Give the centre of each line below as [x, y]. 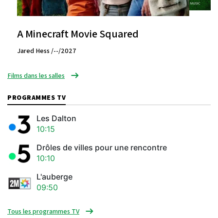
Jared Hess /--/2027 [47, 50]
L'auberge [54, 177]
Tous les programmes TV [43, 211]
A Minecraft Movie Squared [78, 33]
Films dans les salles [36, 75]
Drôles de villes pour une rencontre [102, 148]
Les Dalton [56, 118]
